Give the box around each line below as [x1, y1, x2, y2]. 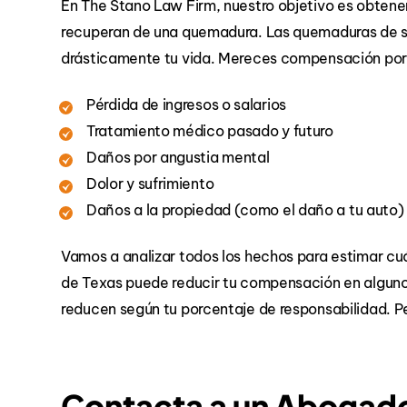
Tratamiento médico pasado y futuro [86, 122, 333, 141]
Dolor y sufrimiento [86, 174, 214, 194]
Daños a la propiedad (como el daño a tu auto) [86, 201, 404, 220]
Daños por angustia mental [86, 148, 270, 167]
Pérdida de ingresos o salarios [86, 95, 286, 114]
